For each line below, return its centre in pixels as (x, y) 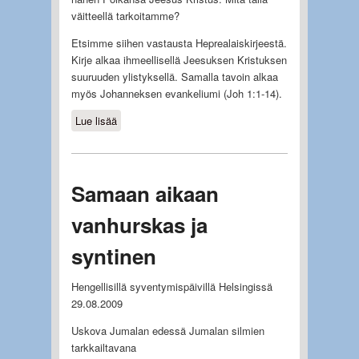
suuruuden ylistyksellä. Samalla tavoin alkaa (174, 77)
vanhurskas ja (139, 225)
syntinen (113, 256)
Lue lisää (96, 121)
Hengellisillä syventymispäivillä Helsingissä (171, 286)
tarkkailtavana (103, 347)
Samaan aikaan (145, 194)
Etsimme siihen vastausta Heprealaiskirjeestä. (179, 43)
